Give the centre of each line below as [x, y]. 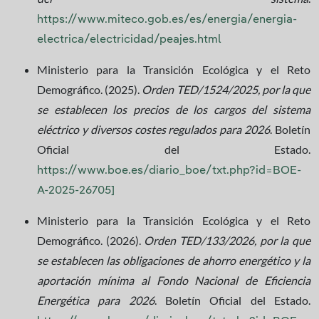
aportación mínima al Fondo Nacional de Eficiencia [174, 281]
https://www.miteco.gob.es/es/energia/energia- [167, 20]
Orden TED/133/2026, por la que [228, 241]
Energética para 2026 [96, 300]
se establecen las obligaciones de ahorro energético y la [174, 261]
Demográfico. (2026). [91, 241]
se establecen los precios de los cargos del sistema [174, 110]
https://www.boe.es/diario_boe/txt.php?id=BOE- [169, 171]
